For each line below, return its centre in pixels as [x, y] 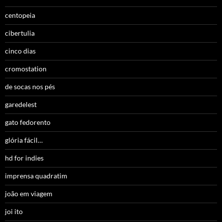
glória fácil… [24, 140]
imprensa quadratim [36, 176]
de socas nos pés [30, 87]
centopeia [20, 15]
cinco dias [20, 51]
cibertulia [20, 33]
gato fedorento [28, 122]
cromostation [26, 69]
